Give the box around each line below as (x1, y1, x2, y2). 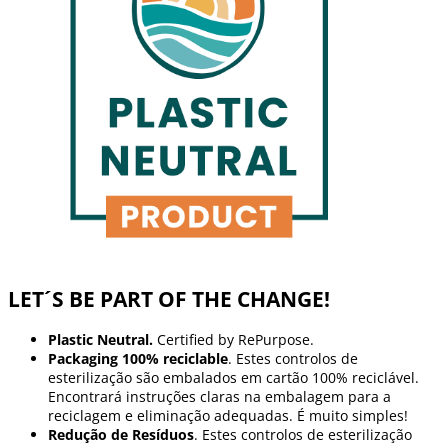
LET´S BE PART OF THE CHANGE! (8, 284, 330, 313)
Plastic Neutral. (48, 330, 153, 350)
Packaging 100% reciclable (48, 349, 228, 369)
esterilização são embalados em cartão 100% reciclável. (48, 368, 419, 388)
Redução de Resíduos (48, 425, 194, 445)
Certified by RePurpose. (153, 330, 314, 350)
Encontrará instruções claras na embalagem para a (48, 387, 391, 407)
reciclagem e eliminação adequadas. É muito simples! (48, 406, 408, 426)
